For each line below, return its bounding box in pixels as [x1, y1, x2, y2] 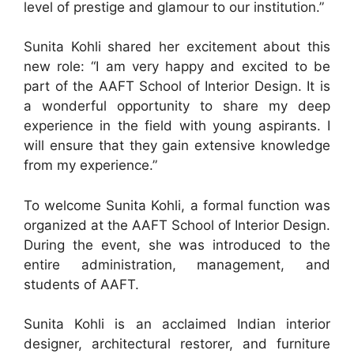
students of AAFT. [24, 276, 139, 292]
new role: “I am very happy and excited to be [24, 58, 330, 75]
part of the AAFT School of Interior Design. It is [24, 78, 330, 95]
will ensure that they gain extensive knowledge [24, 137, 330, 154]
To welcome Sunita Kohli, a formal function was [24, 197, 330, 213]
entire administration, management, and [24, 256, 330, 273]
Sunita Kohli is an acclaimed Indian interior [24, 316, 330, 333]
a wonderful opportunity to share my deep [24, 98, 330, 115]
